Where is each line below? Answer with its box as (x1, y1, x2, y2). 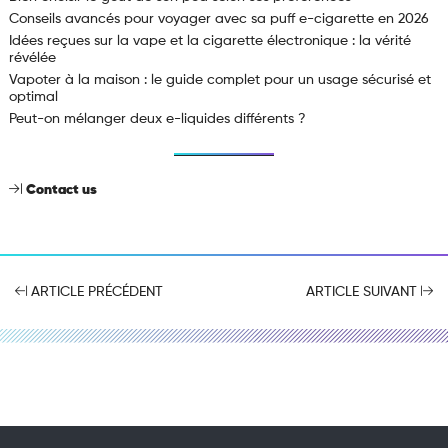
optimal (8, 90, 58, 105)
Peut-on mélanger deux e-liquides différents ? (8, 112, 306, 127)
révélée (8, 51, 56, 66)
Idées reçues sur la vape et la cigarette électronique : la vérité (8, 34, 411, 49)
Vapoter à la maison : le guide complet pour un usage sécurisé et (8, 73, 431, 88)
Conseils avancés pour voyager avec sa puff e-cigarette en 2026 (8, 12, 429, 27)
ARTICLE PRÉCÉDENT (27, 285, 163, 300)
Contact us (25, 183, 97, 198)
